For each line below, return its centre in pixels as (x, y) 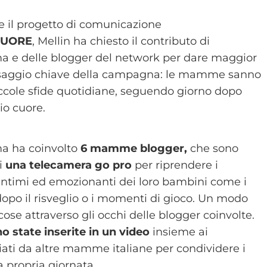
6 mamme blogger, (133, 148)
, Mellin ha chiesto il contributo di (121, 41)
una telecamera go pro (69, 165)
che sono (213, 148)
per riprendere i (175, 165)
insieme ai (179, 232)
